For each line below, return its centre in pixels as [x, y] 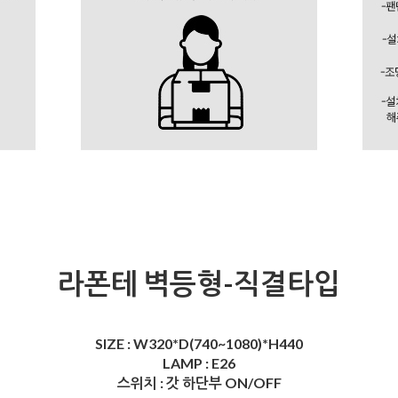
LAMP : [187, 363]
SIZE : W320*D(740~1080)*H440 [199, 344]
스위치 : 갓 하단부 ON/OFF [199, 383]
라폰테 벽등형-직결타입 [199, 283]
